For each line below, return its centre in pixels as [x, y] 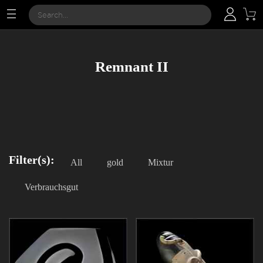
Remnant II [131, 67]
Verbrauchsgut [51, 187]
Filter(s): [32, 160]
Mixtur [161, 162]
